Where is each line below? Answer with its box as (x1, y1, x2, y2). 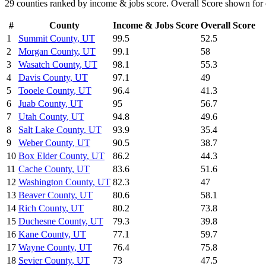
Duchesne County (18, 216, 85, 227)
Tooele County (18, 85, 74, 96)
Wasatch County (18, 59, 80, 70)
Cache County (18, 164, 72, 175)
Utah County (18, 112, 66, 122)
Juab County (18, 99, 65, 109)
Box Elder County (18, 151, 87, 161)
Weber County (18, 138, 72, 148)
